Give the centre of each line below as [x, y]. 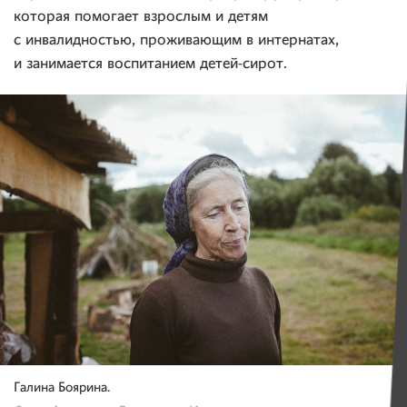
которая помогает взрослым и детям [141, 16]
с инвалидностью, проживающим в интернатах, [176, 40]
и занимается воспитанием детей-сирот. [150, 64]
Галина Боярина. [62, 389]
